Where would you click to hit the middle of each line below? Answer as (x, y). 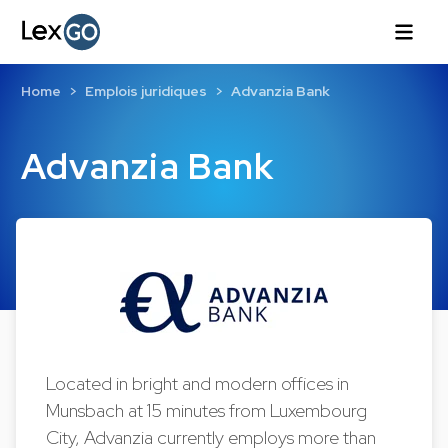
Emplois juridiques (145, 91)
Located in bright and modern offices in (198, 383)
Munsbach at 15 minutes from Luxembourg (207, 410)
